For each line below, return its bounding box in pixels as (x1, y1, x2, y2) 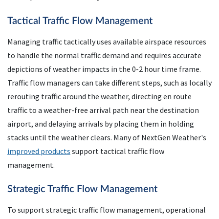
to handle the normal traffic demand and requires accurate (7, 50, 201, 61)
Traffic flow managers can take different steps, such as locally (7, 78, 212, 88)
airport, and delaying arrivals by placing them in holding (7, 119, 194, 129)
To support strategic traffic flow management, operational (7, 205, 206, 215)
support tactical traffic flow (70, 146, 164, 156)
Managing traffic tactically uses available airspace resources (7, 37, 206, 47)
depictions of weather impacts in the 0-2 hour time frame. (7, 64, 201, 74)
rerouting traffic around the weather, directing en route (7, 91, 192, 102)
